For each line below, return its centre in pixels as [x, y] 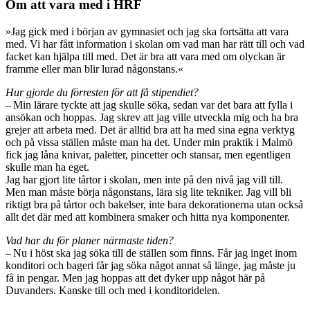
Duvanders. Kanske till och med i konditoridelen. [113, 290]
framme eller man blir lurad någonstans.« [94, 69]
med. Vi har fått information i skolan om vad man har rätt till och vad [155, 44]
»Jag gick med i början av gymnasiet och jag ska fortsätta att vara [147, 31]
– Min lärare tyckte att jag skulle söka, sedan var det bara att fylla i [149, 104]
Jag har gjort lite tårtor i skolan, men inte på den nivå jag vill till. [144, 179]
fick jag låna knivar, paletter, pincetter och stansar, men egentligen [148, 154]
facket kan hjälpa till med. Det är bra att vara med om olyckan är [145, 56]
